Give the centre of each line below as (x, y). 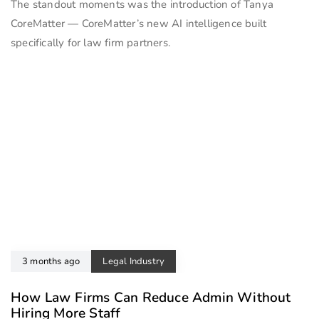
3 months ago (51, 261)
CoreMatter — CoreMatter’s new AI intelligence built (139, 24)
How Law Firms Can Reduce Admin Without (151, 297)
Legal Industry (134, 261)
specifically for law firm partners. (90, 43)
